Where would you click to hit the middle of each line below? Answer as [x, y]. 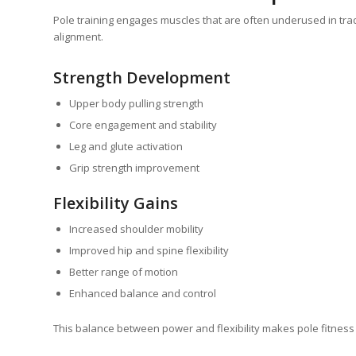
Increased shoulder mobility [136, 228]
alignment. [78, 36]
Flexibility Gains [116, 203]
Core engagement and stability [143, 124]
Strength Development [142, 77]
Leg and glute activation [126, 146]
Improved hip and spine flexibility [149, 250]
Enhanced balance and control [143, 293]
